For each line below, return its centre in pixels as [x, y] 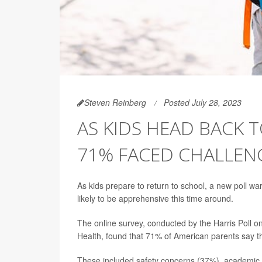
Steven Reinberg [115, 103]
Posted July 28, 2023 [203, 103]
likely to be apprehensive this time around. [155, 199]
